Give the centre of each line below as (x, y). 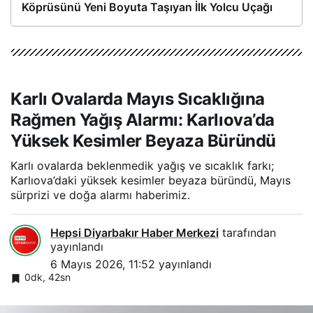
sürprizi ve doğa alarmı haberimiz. (100, 195)
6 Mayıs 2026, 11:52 (103, 264)
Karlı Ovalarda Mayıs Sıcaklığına (138, 99)
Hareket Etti (53, 24)
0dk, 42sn (48, 277)
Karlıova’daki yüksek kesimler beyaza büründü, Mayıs (151, 181)
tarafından (247, 233)
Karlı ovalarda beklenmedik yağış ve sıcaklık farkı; (142, 166)
